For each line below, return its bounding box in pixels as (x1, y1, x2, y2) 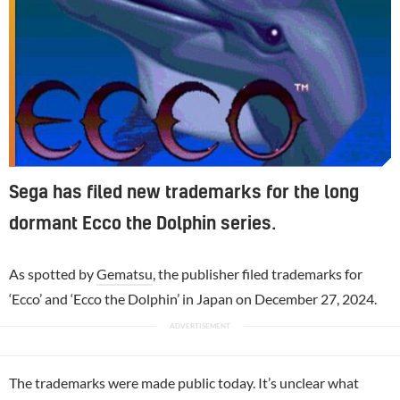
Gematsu (96, 264, 153, 282)
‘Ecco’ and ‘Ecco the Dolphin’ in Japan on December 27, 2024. (9, 289, 377, 307)
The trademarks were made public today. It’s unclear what (9, 373, 359, 391)
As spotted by (9, 264, 96, 282)
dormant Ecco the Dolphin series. (9, 214, 276, 233)
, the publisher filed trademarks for (153, 264, 362, 282)
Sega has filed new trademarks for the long (9, 183, 359, 202)
